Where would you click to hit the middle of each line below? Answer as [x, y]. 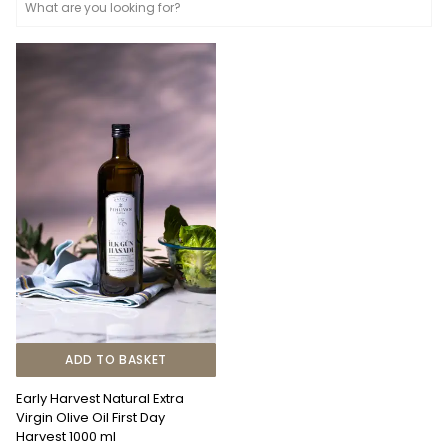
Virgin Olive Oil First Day [90, 417]
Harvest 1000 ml [66, 436]
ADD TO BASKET [116, 359]
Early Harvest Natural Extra [100, 398]
